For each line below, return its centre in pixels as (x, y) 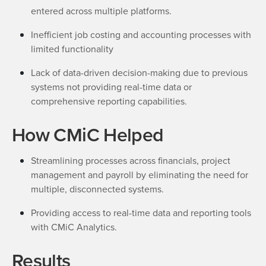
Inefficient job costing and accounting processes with (141, 35)
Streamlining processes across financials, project (131, 161)
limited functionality (72, 49)
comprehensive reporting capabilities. (109, 101)
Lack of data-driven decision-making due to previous (139, 73)
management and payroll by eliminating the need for (140, 175)
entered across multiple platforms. (101, 11)
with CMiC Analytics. (74, 227)
